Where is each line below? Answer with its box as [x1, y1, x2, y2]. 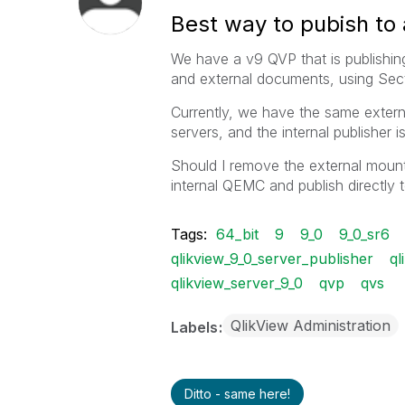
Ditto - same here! [184, 386, 290, 401]
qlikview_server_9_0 [170, 274, 303, 292]
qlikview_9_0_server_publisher [170, 250, 373, 268]
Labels [170, 318, 221, 336]
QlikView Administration [230, 316, 391, 334]
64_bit [215, 225, 259, 243]
